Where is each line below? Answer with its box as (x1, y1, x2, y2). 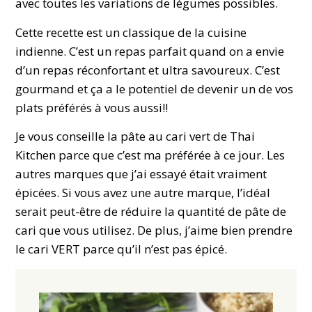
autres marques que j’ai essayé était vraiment (15, 166, 267, 182)
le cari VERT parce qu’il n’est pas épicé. (15, 241, 228, 258)
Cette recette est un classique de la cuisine (15, 24, 247, 40)
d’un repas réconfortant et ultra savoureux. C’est (15, 61, 281, 78)
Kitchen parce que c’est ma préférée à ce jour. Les (15, 147, 286, 164)
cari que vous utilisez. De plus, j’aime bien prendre (15, 222, 293, 239)
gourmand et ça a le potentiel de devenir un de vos (15, 80, 294, 97)
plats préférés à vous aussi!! (15, 99, 169, 116)
